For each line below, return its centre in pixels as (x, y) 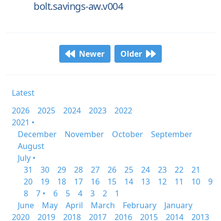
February (140, 205)
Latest (23, 93)
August (31, 146)
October (128, 134)
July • (27, 158)
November (84, 134)
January (178, 205)
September (172, 134)
